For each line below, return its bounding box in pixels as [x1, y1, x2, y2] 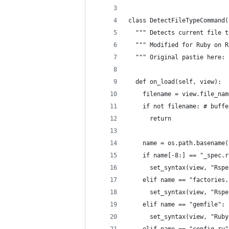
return [128, 115, 171, 122]
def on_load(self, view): [128, 78, 221, 85]
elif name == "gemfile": [128, 201, 225, 208]
